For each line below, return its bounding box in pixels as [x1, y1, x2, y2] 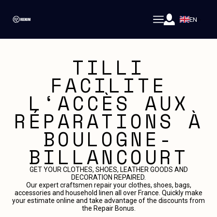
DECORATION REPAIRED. [71, 173, 146, 181]
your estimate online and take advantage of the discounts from [12, 197, 205, 204]
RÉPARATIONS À [14, 107, 203, 135]
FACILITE [50, 71, 167, 99]
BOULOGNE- [43, 124, 174, 153]
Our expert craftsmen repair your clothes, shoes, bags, [26, 181, 191, 189]
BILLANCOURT [29, 142, 188, 171]
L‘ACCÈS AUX [29, 89, 188, 117]
